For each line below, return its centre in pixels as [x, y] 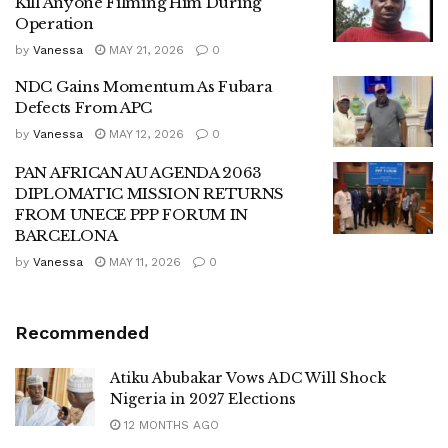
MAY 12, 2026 [144, 133]
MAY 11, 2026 [143, 262]
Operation [54, 23]
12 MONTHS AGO [169, 425]
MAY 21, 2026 [144, 49]
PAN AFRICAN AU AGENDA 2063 [139, 173]
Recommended [82, 333]
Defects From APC [84, 107]
